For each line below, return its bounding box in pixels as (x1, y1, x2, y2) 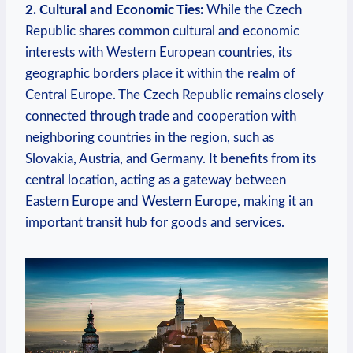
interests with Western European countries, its (25, 45, 292, 59)
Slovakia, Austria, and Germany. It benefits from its (25, 151, 316, 165)
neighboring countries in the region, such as (25, 130, 274, 144)
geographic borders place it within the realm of (25, 66, 295, 80)
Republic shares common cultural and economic (25, 24, 299, 38)
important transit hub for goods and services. (25, 215, 284, 229)
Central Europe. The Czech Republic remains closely (25, 87, 324, 102)
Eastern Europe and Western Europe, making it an (25, 194, 313, 208)
